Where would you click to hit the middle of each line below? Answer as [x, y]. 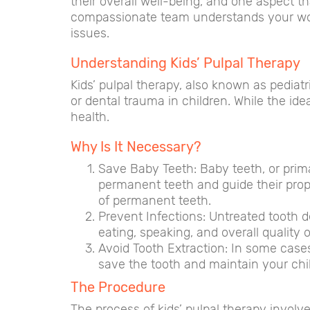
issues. [90, 33]
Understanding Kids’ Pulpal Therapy [185, 63]
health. [90, 117]
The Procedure [118, 287]
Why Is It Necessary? [136, 147]
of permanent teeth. [155, 201]
